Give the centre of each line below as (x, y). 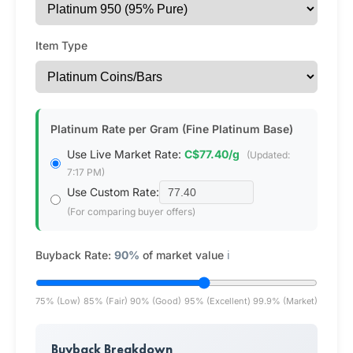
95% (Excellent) (217, 301)
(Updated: (268, 155)
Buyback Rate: (75, 255)
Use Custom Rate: (113, 192)
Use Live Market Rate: (126, 154)
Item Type (61, 45)
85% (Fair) (105, 301)
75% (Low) (58, 301)
